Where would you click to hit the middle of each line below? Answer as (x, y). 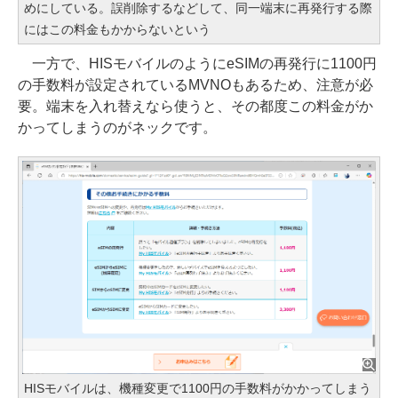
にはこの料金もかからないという (117, 29)
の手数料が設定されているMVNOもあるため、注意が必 (195, 84)
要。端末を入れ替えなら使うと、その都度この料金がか (195, 106)
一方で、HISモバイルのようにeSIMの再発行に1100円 (197, 63)
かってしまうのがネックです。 (117, 127)
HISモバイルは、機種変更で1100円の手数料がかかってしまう (198, 389)
